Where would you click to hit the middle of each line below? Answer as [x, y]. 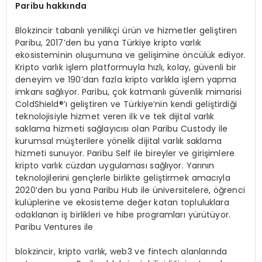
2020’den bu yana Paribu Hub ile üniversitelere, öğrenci [130, 190]
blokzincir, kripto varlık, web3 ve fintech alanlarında [121, 252]
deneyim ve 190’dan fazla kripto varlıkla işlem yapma [126, 80]
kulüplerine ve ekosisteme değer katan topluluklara [122, 203]
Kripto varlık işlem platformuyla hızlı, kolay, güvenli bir [126, 68]
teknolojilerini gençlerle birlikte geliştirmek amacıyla [123, 178]
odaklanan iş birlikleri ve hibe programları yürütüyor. [123, 215]
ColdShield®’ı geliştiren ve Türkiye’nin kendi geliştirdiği [126, 104]
